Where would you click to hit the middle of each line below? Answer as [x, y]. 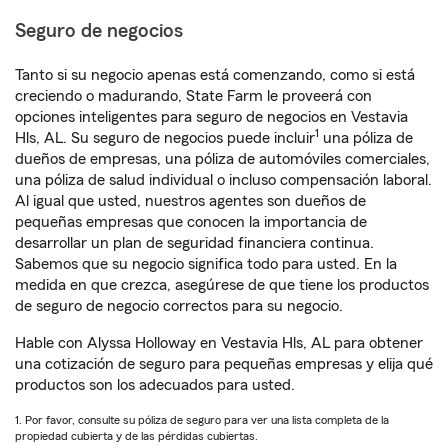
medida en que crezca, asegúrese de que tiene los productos [222, 285]
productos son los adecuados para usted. [155, 385]
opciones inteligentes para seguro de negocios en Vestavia [211, 117]
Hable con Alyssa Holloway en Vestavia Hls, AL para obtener [219, 343]
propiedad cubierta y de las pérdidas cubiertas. [136, 436]
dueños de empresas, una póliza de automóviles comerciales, [222, 159]
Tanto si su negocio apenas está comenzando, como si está [215, 75]
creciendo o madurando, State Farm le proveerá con [193, 96]
